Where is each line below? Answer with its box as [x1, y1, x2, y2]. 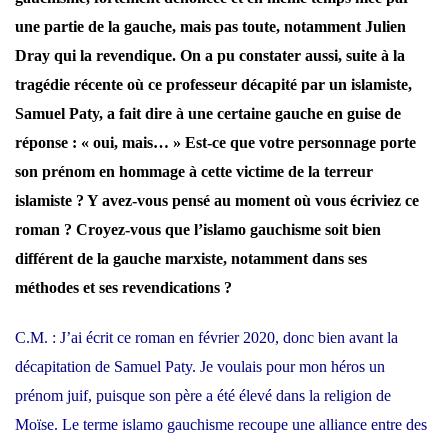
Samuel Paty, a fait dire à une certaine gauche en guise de [15, 104, 401, 122]
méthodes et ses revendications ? [15, 278, 232, 296]
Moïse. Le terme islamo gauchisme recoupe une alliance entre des [15, 415, 427, 433]
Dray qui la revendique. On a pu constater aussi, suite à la [15, 46, 405, 64]
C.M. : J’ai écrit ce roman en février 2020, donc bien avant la [15, 328, 398, 346]
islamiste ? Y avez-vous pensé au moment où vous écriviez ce [15, 191, 419, 209]
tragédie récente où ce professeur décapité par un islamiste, [15, 75, 412, 93]
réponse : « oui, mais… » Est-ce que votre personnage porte [15, 133, 416, 151]
